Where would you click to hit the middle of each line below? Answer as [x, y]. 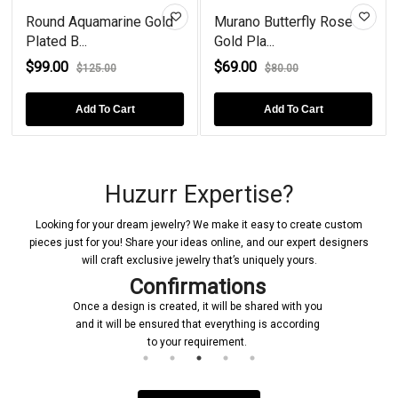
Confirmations [197, 287]
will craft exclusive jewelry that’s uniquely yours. [199, 260]
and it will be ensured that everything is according [197, 324]
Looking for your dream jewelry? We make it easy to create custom [199, 224]
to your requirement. [197, 342]
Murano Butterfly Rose [283, 21]
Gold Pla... [244, 41]
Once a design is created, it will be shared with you [197, 306]
